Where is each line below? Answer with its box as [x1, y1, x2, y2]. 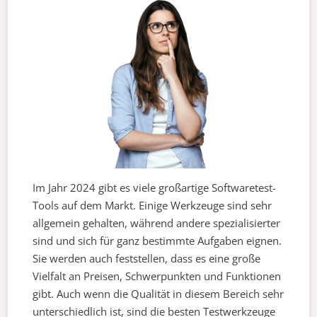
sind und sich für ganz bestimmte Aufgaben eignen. [33, 234, 282, 248]
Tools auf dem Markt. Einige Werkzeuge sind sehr [33, 198, 272, 213]
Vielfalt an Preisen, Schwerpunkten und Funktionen [33, 269, 282, 284]
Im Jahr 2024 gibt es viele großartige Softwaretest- [33, 180, 277, 195]
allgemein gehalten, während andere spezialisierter [33, 216, 281, 231]
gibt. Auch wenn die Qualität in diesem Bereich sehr [33, 287, 284, 301]
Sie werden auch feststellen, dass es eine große [33, 251, 261, 266]
